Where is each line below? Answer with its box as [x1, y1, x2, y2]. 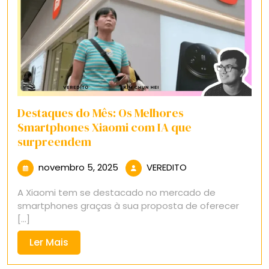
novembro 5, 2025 [38, 160, 118, 174]
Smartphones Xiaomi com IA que [17, 118, 192, 136]
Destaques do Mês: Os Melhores [17, 104, 184, 121]
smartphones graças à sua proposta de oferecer [17, 199, 239, 212]
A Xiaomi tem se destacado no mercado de [17, 186, 216, 199]
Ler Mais [29, 235, 68, 249]
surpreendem [17, 133, 91, 150]
